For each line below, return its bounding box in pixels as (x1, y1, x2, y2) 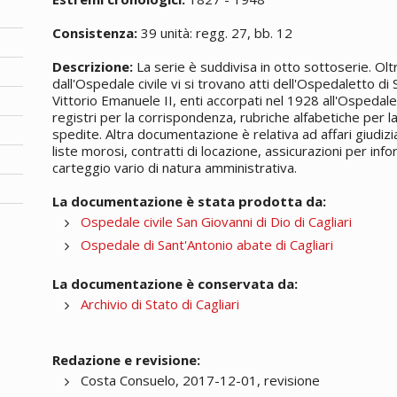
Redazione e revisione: (52, 350, 201, 369)
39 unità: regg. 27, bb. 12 (137, 23, 293, 42)
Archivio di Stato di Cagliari (81, 294, 240, 313)
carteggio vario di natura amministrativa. (52, 158, 298, 176)
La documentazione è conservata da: (52, 274, 299, 292)
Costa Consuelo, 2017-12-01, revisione (81, 370, 321, 389)
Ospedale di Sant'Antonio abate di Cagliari (81, 235, 334, 253)
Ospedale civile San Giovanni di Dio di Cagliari (81, 212, 353, 230)
